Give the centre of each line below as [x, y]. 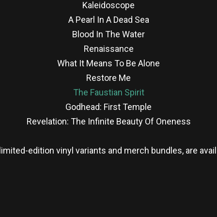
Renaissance [108, 48]
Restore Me [108, 77]
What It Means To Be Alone [108, 63]
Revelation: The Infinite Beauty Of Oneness [108, 121]
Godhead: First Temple [108, 107]
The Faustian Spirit [108, 92]
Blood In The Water [108, 34]
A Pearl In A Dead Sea [108, 19]
